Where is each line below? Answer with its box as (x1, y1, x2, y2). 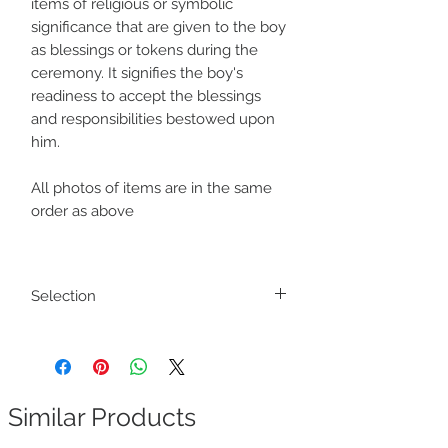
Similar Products (8, 401, 196, 432)
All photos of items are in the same (31, 178, 272, 197)
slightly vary (31, 343, 104, 359)
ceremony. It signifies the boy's (31, 63, 243, 82)
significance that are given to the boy (31, 17, 286, 36)
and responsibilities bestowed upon (31, 109, 275, 128)
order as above (31, 201, 134, 220)
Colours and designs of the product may (31, 324, 273, 340)
